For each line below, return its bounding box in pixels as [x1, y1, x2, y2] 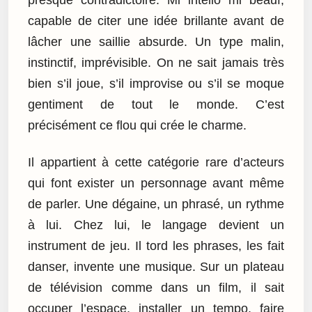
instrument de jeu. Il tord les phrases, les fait [28, 238, 284, 253]
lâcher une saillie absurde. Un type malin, [28, 35, 284, 49]
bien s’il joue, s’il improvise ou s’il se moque [28, 77, 284, 91]
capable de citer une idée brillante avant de [28, 14, 284, 29]
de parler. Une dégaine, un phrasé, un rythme [28, 196, 284, 211]
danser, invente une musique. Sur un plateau [28, 259, 284, 274]
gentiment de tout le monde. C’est [28, 97, 284, 112]
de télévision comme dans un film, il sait [28, 280, 284, 295]
